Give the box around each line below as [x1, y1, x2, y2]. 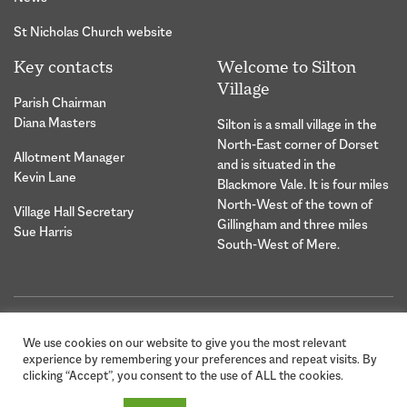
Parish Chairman [14, 94, 106, 112]
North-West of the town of [217, 195, 372, 213]
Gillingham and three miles [217, 215, 368, 233]
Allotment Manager [14, 148, 124, 166]
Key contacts [14, 56, 113, 79]
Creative [344, 365, 393, 383]
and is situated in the [217, 155, 336, 174]
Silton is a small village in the [217, 115, 377, 134]
